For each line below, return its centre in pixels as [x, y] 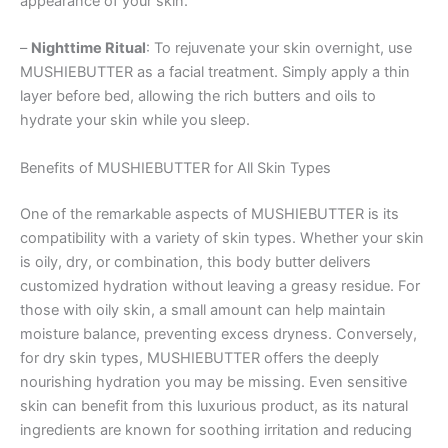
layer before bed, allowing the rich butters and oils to [198, 96]
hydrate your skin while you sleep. [135, 120]
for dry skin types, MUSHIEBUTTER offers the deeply [199, 357]
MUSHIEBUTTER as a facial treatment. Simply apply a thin [215, 72]
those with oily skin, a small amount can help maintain [203, 309]
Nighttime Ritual [88, 48]
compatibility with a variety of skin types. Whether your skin [222, 237]
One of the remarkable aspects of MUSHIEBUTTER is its [209, 213]
